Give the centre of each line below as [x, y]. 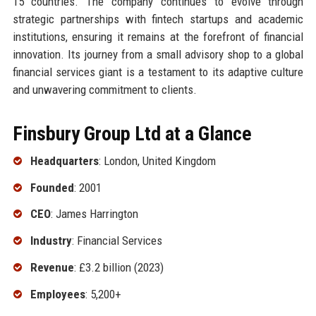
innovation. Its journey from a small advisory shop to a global [158, 54]
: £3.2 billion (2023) [119, 267]
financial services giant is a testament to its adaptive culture [158, 72]
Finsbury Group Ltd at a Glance [132, 133]
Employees [57, 294]
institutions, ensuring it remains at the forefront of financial [158, 36]
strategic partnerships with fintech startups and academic [158, 19]
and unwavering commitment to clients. [104, 89]
